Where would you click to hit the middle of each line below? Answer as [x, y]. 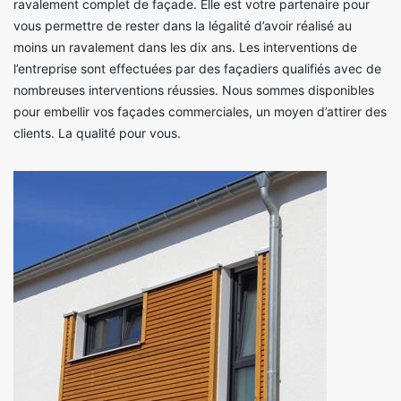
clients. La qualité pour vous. [97, 133]
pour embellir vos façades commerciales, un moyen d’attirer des [200, 112]
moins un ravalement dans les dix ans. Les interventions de [185, 47]
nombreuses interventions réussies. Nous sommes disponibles [194, 90]
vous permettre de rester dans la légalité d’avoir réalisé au [183, 26]
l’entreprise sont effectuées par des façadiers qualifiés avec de [197, 69]
